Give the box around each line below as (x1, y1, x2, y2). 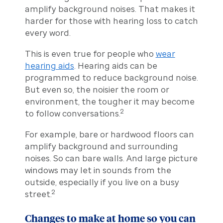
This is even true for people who (24, 48, 156, 59)
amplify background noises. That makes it (24, 3, 195, 14)
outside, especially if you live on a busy (24, 177, 179, 187)
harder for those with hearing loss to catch (24, 15, 198, 26)
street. (24, 189, 52, 199)
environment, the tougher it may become (24, 96, 195, 107)
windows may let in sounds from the (24, 165, 171, 175)
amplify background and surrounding (24, 141, 178, 151)
